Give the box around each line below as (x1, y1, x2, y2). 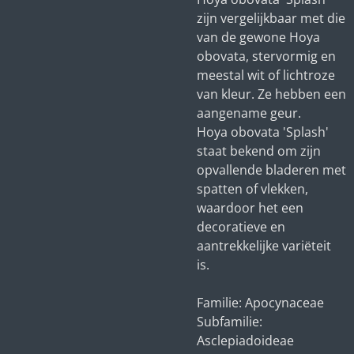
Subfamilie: (197, 313, 262, 330)
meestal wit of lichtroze (197, 66, 335, 84)
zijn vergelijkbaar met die (197, 9, 345, 27)
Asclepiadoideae (197, 332, 294, 349)
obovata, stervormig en (197, 47, 336, 65)
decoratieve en (197, 218, 285, 235)
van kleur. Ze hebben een (197, 85, 346, 103)
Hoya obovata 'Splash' (197, 123, 329, 141)
